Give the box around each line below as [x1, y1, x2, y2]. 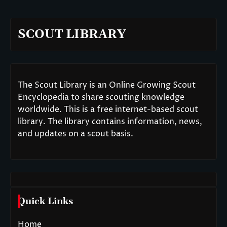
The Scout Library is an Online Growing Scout [18, 80, 196, 91]
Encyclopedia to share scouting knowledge [18, 92, 184, 103]
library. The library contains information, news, [18, 116, 202, 128]
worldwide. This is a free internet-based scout [18, 104, 198, 116]
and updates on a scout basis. [18, 128, 133, 140]
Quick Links [18, 196, 73, 208]
